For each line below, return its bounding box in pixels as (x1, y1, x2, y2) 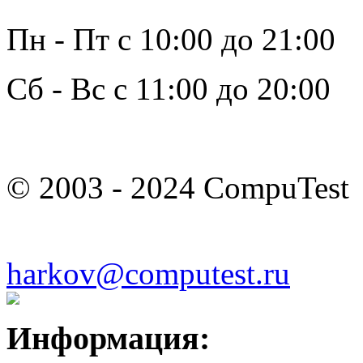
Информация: (6, 320, 210, 357)
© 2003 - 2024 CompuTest (6, 169, 349, 205)
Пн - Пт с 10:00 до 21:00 (6, 21, 335, 57)
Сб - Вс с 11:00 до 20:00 (6, 70, 331, 106)
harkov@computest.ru (6, 255, 290, 291)
